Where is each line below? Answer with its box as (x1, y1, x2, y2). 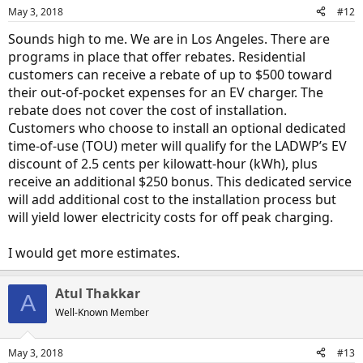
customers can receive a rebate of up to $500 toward (8, 65, 332, 83)
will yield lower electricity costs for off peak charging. (8, 207, 333, 226)
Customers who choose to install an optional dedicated (8, 118, 346, 137)
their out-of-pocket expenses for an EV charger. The (8, 83, 323, 101)
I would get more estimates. (8, 243, 180, 262)
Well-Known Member (55, 305, 149, 319)
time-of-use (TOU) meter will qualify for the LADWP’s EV (8, 136, 347, 155)
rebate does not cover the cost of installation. (8, 100, 287, 119)
